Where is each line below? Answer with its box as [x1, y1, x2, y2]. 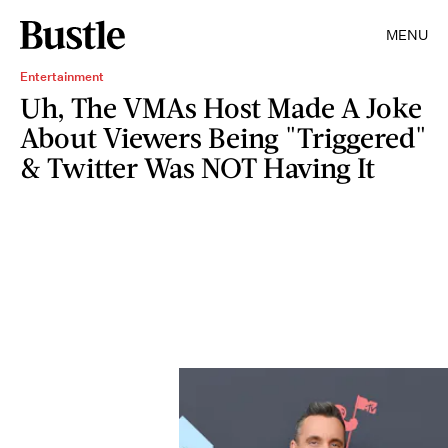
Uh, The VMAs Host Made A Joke [20, 90, 422, 124]
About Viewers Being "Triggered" [20, 120, 427, 154]
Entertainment [20, 68, 104, 85]
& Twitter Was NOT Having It [20, 150, 375, 184]
